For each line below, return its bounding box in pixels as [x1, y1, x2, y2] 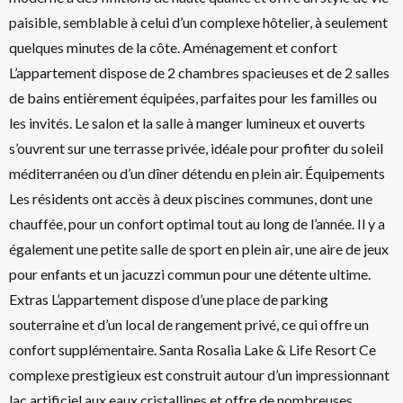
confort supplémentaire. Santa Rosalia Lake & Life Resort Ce [9, 341, 376, 358]
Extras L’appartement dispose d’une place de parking [9, 291, 328, 308]
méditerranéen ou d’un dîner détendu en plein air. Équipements [9, 165, 385, 182]
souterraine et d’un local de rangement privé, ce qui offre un [9, 316, 369, 333]
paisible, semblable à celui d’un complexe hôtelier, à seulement [9, 13, 388, 31]
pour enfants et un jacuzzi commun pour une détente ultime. [9, 265, 371, 282]
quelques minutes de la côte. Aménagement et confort [9, 39, 337, 56]
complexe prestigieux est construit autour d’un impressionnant [9, 366, 390, 383]
